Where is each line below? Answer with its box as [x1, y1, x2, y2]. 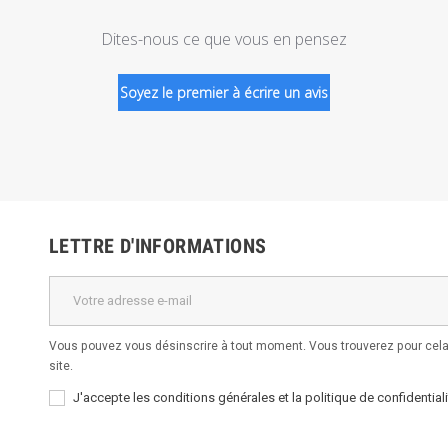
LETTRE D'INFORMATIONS [49, 233, 267, 258]
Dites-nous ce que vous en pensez [101, 27, 347, 50]
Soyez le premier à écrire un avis [120, 82, 328, 102]
